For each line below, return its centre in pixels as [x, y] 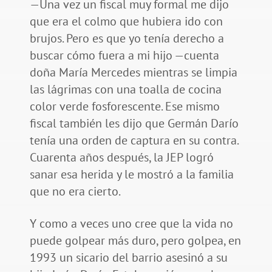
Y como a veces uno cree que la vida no [131, 224]
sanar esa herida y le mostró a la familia [131, 175]
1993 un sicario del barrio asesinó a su [128, 258]
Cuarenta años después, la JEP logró [121, 158]
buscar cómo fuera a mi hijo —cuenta [124, 56]
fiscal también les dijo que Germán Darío [134, 124]
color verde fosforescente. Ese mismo [124, 107]
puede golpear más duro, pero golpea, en [135, 241]
